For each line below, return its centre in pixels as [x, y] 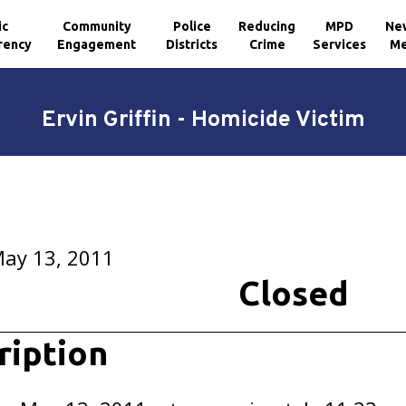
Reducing [267, 26]
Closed [293, 293]
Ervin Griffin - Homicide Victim [203, 121]
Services [340, 44]
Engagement [97, 44]
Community [97, 26]
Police [192, 26]
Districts [192, 44]
